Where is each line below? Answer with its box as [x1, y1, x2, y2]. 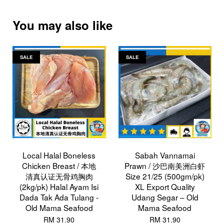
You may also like [12, 16, 112, 34]
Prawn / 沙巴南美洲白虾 [124, 160, 205, 171]
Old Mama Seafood [25, 202, 93, 213]
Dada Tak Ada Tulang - [19, 191, 99, 203]
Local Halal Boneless [22, 149, 96, 161]
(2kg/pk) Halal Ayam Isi [19, 181, 99, 192]
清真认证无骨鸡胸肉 [25, 170, 93, 182]
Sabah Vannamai [134, 149, 195, 161]
